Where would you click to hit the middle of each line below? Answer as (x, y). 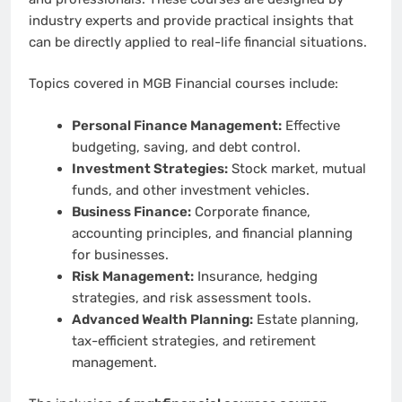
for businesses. (120, 254)
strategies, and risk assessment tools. (191, 297)
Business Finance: (131, 211)
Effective (310, 125)
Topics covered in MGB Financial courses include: (184, 84)
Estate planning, (306, 319)
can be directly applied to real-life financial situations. (198, 42)
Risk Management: (132, 276)
